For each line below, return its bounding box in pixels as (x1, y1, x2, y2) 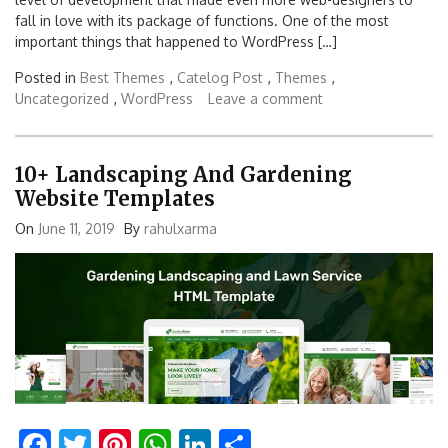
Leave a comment (208, 89, 323, 107)
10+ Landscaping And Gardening (15, 162, 352, 188)
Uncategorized (15, 89, 109, 107)
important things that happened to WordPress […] (15, 32, 337, 50)
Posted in (15, 68, 80, 86)
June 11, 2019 (38, 220, 115, 238)
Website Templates (15, 186, 215, 212)
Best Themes (80, 68, 165, 86)
